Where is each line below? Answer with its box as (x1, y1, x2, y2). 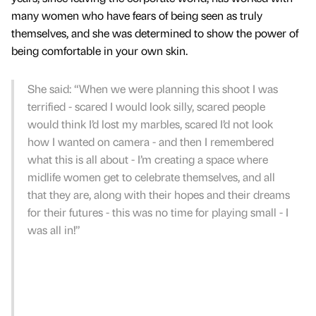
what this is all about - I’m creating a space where (28, 151, 268, 166)
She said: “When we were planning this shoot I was (28, 80, 278, 96)
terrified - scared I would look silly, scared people (28, 98, 265, 114)
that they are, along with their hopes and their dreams (28, 186, 290, 202)
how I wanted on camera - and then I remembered (28, 133, 274, 149)
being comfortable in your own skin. (11, 42, 188, 58)
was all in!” (28, 221, 83, 237)
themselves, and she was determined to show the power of (11, 25, 298, 40)
